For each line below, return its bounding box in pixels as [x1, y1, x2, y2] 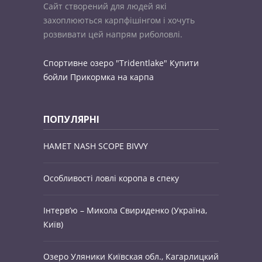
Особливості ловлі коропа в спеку [43, 172, 179, 184]
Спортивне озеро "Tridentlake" [43, 57, 167, 68]
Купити [170, 57, 199, 68]
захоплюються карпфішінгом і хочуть [43, 14, 195, 26]
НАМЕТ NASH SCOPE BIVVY [43, 140, 148, 151]
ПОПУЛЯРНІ [43, 112, 99, 126]
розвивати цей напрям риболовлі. [43, 28, 182, 40]
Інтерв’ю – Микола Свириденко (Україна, [43, 204, 207, 216]
